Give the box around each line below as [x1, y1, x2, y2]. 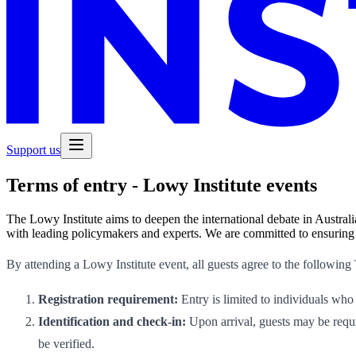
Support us [6, 142, 60, 157]
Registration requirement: [38, 292, 181, 306]
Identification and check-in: [38, 314, 189, 328]
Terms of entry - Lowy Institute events [6, 174, 317, 195]
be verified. [38, 336, 95, 350]
